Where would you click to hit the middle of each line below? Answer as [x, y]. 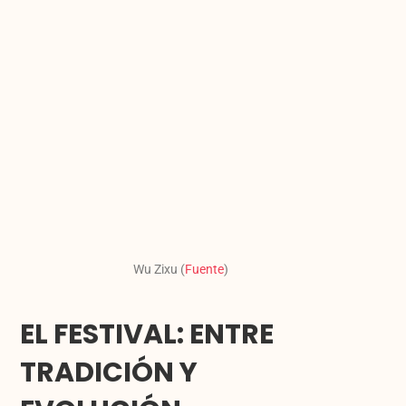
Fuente [205, 270]
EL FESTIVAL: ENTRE [147, 335]
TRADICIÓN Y [109, 373]
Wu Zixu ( [159, 270]
